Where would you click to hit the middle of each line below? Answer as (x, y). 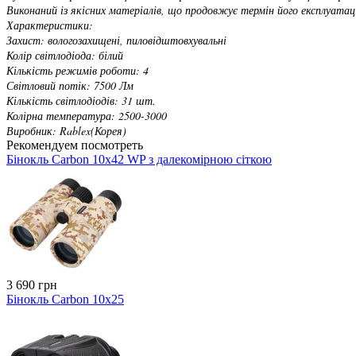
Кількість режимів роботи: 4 (77, 70)
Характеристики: (50, 25)
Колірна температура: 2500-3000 (87, 115)
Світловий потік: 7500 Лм (70, 85)
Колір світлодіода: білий (65, 55)
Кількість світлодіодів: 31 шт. (81, 100)
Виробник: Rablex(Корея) (66, 130)
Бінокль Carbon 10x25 (65, 299)
